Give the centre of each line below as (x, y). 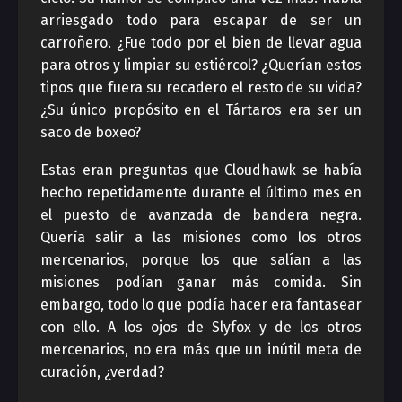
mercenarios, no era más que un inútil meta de (201, 350)
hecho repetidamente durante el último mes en (201, 192)
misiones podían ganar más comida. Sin (201, 282)
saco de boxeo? (91, 132)
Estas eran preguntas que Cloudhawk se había (201, 170)
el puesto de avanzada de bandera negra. (201, 215)
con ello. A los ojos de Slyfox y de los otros (201, 327)
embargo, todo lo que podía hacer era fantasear (201, 305)
